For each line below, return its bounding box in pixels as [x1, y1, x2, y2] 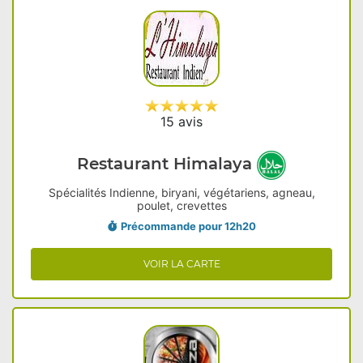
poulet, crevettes [136, 199, 227, 212]
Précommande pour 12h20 [120, 220, 256, 233]
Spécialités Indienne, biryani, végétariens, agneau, [48, 186, 315, 199]
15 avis [160, 113, 203, 130]
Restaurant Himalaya [77, 154, 257, 174]
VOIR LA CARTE [143, 258, 220, 270]
